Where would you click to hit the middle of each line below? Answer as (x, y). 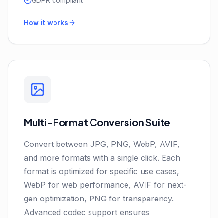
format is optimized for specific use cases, (101, 171)
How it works (46, 23)
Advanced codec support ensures (87, 212)
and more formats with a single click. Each (102, 158)
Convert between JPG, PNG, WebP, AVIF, (102, 144)
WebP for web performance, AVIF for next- (105, 185)
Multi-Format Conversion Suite (97, 122)
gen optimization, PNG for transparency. (99, 199)
